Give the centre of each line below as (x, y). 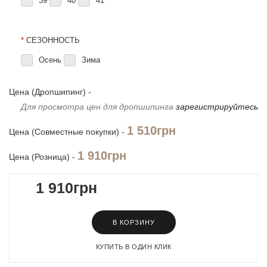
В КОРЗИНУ (133, 222)
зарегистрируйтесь (217, 107)
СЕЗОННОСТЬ (53, 40)
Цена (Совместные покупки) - (68, 132)
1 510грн (151, 131)
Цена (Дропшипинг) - (50, 92)
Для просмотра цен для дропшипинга (98, 107)
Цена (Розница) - (43, 157)
